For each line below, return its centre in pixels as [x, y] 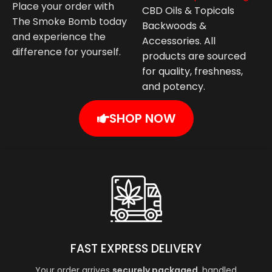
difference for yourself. [66, 52]
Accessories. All [179, 41]
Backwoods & [174, 26]
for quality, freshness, [192, 71]
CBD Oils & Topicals [188, 11]
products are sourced [194, 56]
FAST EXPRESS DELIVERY [136, 249]
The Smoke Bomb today [70, 22]
